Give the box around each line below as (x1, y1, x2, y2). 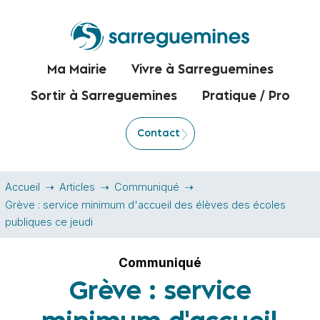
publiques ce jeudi (5, 216, 93, 229)
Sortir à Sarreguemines (30, 91, 177, 103)
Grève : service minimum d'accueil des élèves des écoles (5, 199, 286, 211)
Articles (59, 181, 95, 194)
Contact (136, 129, 180, 139)
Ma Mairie (46, 64, 106, 76)
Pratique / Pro (201, 91, 290, 103)
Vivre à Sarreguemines (131, 64, 274, 76)
